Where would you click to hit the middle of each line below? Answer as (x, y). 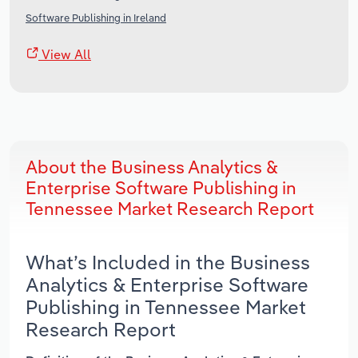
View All (65, 55)
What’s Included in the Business (168, 263)
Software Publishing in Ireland (96, 18)
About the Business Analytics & (152, 167)
